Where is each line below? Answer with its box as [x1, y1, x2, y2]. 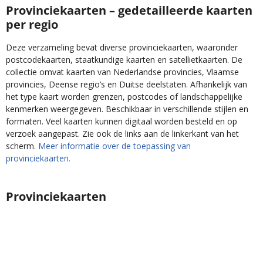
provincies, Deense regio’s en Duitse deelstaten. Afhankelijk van [6, 79, 247, 90]
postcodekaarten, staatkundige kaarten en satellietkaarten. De [6, 54, 242, 66]
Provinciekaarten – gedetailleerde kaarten [6, 2, 252, 19]
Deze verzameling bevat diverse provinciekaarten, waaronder [6, 42, 238, 53]
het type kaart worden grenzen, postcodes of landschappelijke [6, 91, 242, 103]
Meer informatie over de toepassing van [38, 140, 191, 152]
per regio [6, 16, 58, 33]
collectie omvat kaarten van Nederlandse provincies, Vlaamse [6, 66, 239, 78]
